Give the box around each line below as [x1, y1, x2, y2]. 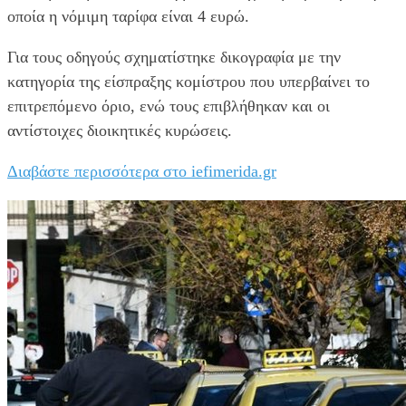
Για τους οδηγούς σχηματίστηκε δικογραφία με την [7, 47, 341, 66]
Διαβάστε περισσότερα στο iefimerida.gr [7, 161, 276, 180]
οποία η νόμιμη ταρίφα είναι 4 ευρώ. [7, 6, 249, 25]
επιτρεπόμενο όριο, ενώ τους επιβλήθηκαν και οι [7, 96, 330, 115]
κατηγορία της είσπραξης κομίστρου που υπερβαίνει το [7, 72, 370, 91]
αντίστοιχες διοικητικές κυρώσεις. [7, 121, 232, 140]
